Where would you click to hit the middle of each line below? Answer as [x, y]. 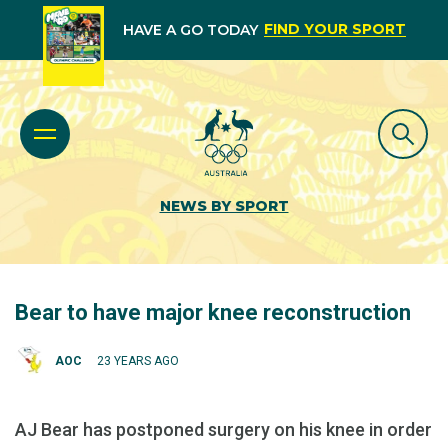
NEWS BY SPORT [224, 206]
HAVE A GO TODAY [190, 30]
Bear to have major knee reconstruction [213, 312]
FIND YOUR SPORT [334, 29]
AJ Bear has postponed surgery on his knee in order [223, 429]
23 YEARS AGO [138, 360]
